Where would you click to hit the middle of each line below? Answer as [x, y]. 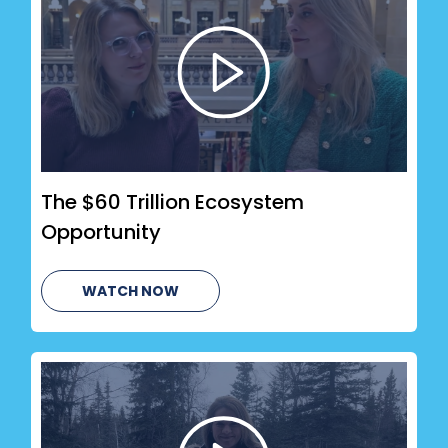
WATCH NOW [131, 291]
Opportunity [101, 232]
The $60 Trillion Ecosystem [173, 202]
